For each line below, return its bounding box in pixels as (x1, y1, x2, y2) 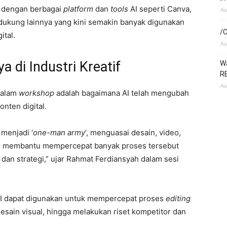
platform (63, 4, 93, 14)
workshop (19, 88, 54, 98)
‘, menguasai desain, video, (85, 127, 181, 137)
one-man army (33, 127, 85, 137)
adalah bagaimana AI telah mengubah (54, 88, 189, 98)
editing (166, 193, 191, 203)
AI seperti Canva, (128, 4, 192, 14)
